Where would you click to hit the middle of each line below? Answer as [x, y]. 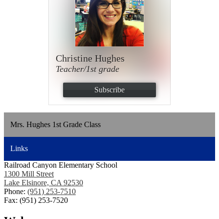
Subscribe [109, 89]
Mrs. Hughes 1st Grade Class [55, 124]
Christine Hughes [90, 58]
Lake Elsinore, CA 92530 [44, 183]
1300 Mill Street [29, 174]
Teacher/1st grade [88, 69]
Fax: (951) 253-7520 [36, 200]
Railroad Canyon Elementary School [61, 165]
